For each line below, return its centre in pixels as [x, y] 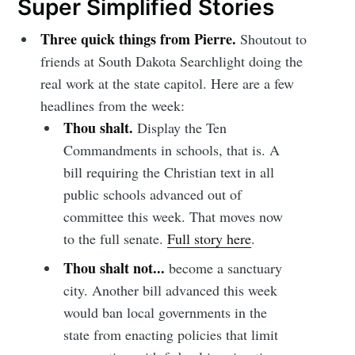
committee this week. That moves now [173, 216]
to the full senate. [115, 238]
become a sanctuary [225, 267]
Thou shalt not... [116, 267]
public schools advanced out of [152, 194]
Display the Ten [181, 127]
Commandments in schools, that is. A [171, 149]
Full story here [209, 238]
